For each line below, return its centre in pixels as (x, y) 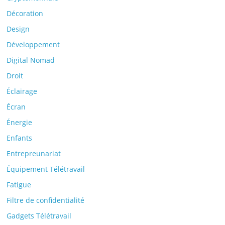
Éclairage (22, 91)
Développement (33, 44)
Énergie (20, 122)
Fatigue (19, 185)
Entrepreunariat (34, 153)
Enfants (20, 138)
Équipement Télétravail (46, 169)
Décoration (25, 13)
